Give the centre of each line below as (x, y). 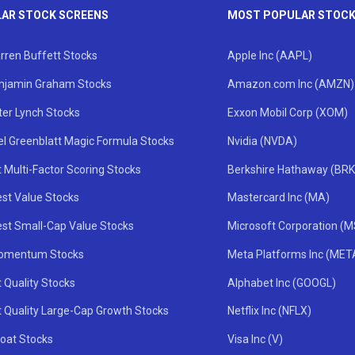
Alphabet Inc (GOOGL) (281, 282)
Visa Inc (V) (255, 340)
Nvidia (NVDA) (262, 141)
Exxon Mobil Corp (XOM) (287, 113)
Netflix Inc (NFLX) (269, 311)
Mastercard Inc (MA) (278, 198)
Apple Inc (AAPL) (269, 56)
